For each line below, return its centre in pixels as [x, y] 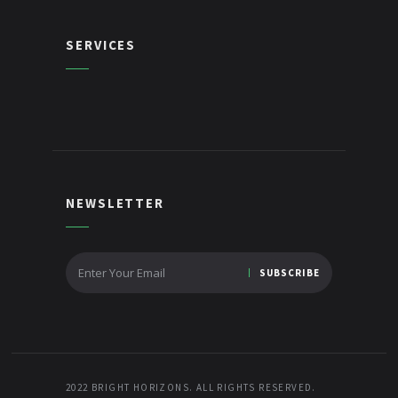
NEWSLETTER [115, 203]
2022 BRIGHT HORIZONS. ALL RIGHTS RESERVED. [191, 387]
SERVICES [101, 44]
